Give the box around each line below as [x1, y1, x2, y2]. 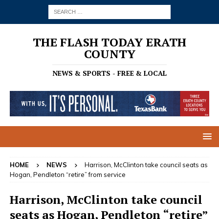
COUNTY [84, 46, 135, 62]
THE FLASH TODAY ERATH [33, 34, 186, 50]
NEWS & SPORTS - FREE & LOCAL [52, 68, 167, 78]
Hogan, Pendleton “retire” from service [10, 170, 126, 178]
